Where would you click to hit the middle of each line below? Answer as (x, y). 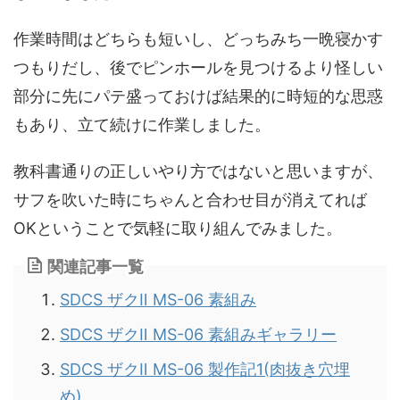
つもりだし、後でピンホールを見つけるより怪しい (198, 67)
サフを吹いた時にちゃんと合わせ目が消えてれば (190, 199)
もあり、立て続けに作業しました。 (142, 124)
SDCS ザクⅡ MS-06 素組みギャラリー (198, 335)
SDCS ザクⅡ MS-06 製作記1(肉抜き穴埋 (205, 370)
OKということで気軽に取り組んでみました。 (178, 228)
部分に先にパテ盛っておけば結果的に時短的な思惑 (198, 96)
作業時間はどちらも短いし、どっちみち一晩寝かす (198, 38)
